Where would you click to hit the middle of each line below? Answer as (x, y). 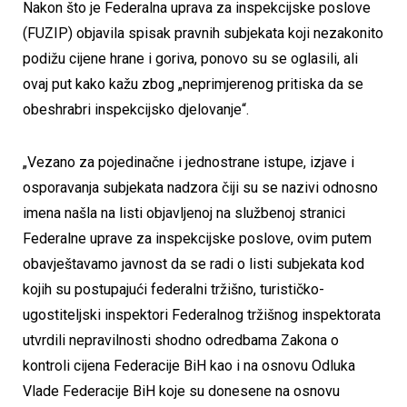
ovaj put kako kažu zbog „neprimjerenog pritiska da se (193, 84)
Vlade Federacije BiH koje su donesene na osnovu (181, 391)
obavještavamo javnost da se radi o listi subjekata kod (194, 263)
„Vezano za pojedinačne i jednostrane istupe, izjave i (189, 162)
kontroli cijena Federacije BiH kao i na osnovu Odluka (189, 365)
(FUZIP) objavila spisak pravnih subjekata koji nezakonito (203, 34)
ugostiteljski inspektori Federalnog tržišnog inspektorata (202, 314)
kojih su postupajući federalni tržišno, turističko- (174, 289)
